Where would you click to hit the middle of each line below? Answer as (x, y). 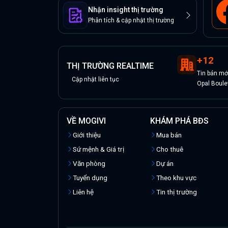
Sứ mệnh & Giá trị (98, 149)
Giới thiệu (87, 135)
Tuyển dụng (90, 178)
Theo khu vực (176, 178)
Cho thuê (169, 149)
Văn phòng (89, 164)
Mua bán (169, 135)
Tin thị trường (176, 192)
